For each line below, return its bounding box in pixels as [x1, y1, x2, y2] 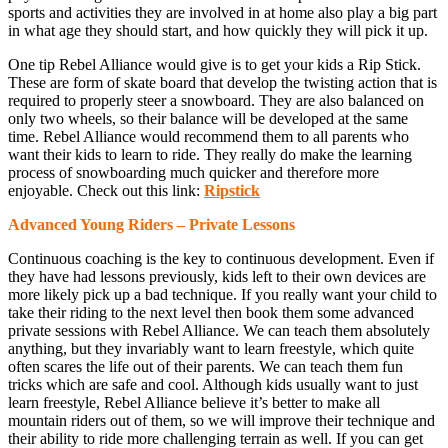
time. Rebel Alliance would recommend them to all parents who [8, 128, 409, 146]
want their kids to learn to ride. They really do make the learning [8, 146, 412, 164]
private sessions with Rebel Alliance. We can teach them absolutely [8, 322, 430, 340]
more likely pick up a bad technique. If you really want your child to [8, 286, 437, 304]
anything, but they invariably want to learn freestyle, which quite [8, 340, 414, 358]
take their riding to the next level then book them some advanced [8, 304, 414, 322]
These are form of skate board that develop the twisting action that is [8, 74, 437, 92]
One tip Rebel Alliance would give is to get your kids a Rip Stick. [8, 56, 421, 74]
